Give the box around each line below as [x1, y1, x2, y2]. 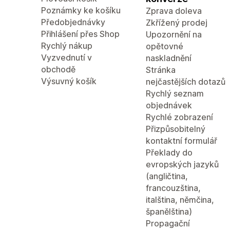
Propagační [146, 218, 190, 228]
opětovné [146, 41, 183, 51]
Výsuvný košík [41, 76, 97, 86]
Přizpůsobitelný [146, 124, 205, 134]
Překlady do [146, 147, 193, 158]
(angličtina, [146, 171, 188, 181]
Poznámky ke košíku [41, 5, 121, 15]
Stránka [146, 65, 176, 75]
